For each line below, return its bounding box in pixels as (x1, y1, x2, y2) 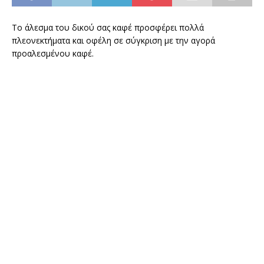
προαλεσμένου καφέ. (12, 48, 94, 60)
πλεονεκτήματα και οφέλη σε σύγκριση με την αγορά (12, 35, 215, 47)
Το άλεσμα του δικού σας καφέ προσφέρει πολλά (12, 22, 204, 34)
